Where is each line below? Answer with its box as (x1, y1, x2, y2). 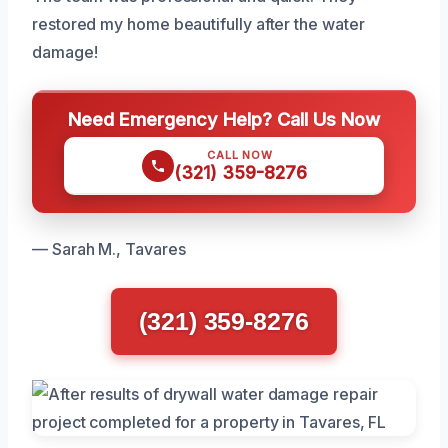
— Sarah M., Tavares (32, 239, 186, 260)
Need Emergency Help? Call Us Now (68, 108, 380, 131)
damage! (32, 42, 98, 63)
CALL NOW (207, 148, 273, 163)
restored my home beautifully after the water (32, 14, 365, 35)
